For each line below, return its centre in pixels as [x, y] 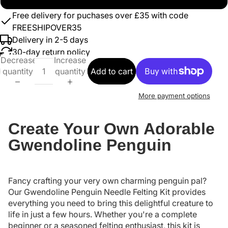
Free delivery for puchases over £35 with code [100, 15]
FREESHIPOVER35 [47, 27]
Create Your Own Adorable [111, 129]
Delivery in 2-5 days [50, 39]
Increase [70, 60]
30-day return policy [51, 52]
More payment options [174, 96]
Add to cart [112, 71]
